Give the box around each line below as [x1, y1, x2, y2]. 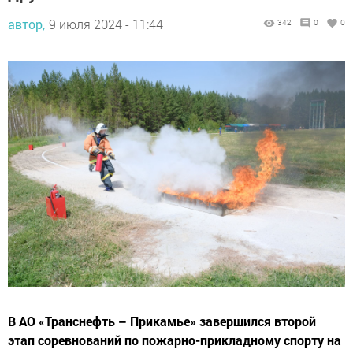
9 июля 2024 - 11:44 [49, 16, 163, 33]
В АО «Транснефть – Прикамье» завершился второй [8, 312, 316, 329]
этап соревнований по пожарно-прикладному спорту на [8, 331, 341, 348]
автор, [8, 16, 45, 33]
